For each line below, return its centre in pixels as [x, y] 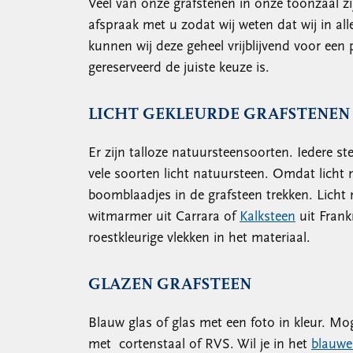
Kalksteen [268, 217]
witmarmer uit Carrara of [164, 217]
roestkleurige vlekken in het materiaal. [199, 238]
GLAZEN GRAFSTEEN [170, 285]
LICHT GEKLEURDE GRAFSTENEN [219, 115]
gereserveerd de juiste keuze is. [179, 68]
